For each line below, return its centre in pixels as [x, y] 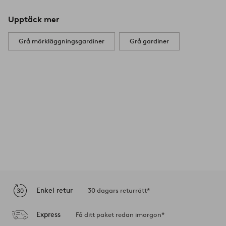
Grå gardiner [149, 41]
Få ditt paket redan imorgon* [120, 215]
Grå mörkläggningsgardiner [62, 41]
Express [48, 214]
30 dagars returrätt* [119, 191]
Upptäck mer [34, 20]
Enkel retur [54, 190]
